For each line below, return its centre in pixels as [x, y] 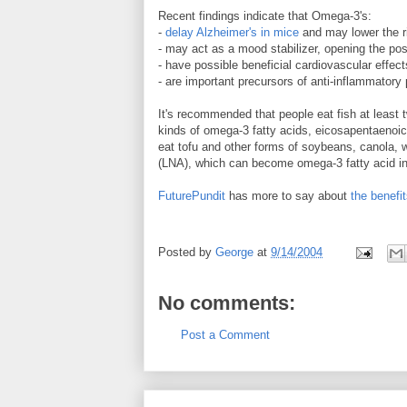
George [234, 253]
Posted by [187, 253]
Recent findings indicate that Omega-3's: [265, 16]
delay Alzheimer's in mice [232, 32]
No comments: [227, 303]
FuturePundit [192, 196]
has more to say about [288, 196]
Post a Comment [225, 335]
